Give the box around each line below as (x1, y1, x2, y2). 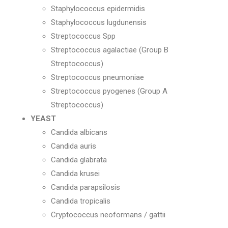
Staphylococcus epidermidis (51, 4, 145, 13)
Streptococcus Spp (51, 32, 116, 41)
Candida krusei (51, 169, 100, 178)
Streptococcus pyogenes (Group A (51, 87, 167, 96)
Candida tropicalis (51, 196, 110, 206)
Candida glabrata (51, 155, 107, 164)
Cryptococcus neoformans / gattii (51, 210, 165, 219)
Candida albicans (51, 128, 107, 137)
